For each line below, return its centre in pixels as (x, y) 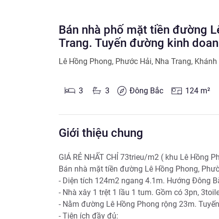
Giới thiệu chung (101, 133)
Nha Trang (173, 61)
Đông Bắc (147, 91)
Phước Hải (133, 61)
